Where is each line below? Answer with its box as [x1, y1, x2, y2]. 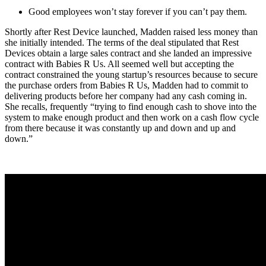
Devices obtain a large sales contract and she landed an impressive [5, 48, 252, 59]
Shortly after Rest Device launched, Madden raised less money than [5, 27, 258, 37]
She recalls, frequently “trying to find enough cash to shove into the [5, 102, 256, 112]
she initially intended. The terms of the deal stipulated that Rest [5, 37, 239, 48]
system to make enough [5, 112, 95, 123]
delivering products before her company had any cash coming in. [5, 91, 247, 102]
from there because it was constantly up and [5, 123, 170, 134]
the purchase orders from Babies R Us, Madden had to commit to [5, 80, 248, 91]
